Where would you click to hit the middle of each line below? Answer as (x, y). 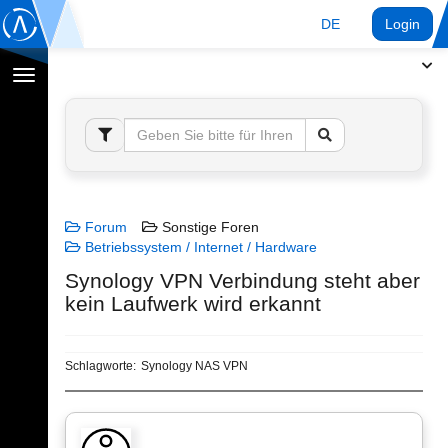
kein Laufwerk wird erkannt (193, 303)
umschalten (59, 97)
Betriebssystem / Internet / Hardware (199, 247)
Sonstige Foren (208, 227)
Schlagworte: (100, 366)
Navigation (56, 77)
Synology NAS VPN (194, 366)
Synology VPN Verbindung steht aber (242, 280)
